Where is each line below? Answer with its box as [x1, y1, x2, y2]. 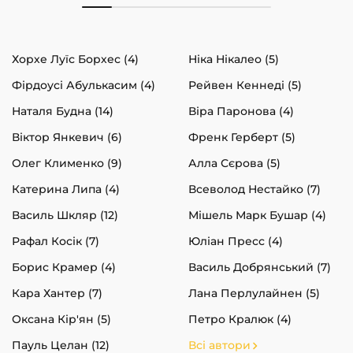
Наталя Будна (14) [12, 103, 113, 118]
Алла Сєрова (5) [188, 155, 281, 170]
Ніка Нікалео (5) [188, 51, 279, 66]
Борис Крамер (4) [12, 259, 116, 274]
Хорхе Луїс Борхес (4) [12, 51, 139, 66]
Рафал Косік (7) [12, 233, 99, 248]
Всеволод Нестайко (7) [188, 181, 321, 196]
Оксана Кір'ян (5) [12, 311, 111, 326]
